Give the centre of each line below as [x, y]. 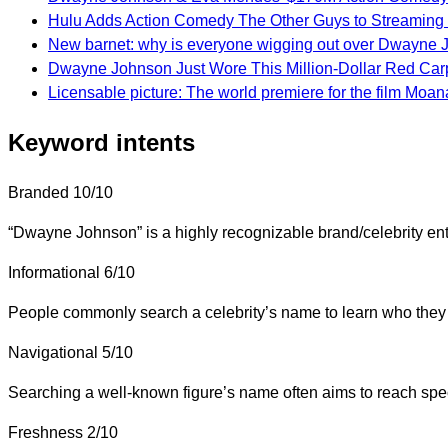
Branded [38, 192]
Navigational [53, 352]
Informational [54, 272]
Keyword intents [101, 142]
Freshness [45, 432]
